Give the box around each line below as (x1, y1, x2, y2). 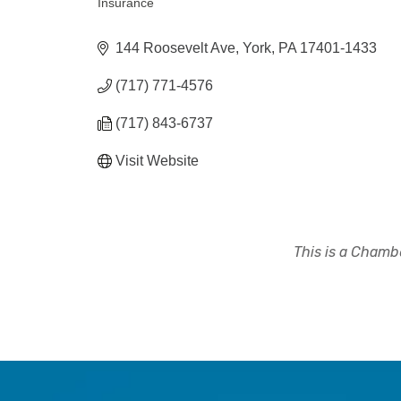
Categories (97, 5, 204, 28)
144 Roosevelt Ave (115, 39, 236, 55)
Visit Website (115, 152, 200, 168)
